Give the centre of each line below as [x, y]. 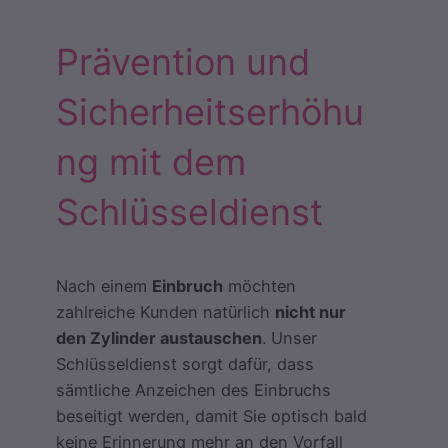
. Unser [289, 337]
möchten [259, 285]
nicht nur [310, 311]
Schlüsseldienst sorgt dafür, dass [185, 363]
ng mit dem [151, 161]
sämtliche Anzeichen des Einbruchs [193, 389]
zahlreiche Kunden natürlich [165, 311]
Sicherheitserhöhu [210, 111]
